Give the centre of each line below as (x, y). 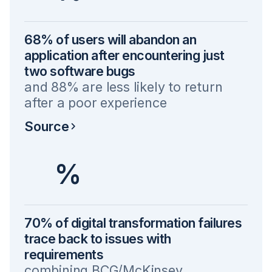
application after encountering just (124, 55)
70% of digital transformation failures (133, 223)
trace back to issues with (98, 239)
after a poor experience (96, 103)
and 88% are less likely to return (124, 87)
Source (47, 126)
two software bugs (80, 71)
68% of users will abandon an (110, 39)
